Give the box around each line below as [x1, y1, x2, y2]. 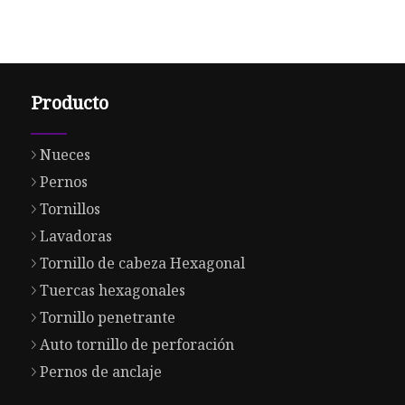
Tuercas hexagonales [39, 280, 185, 301]
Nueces [39, 145, 90, 165]
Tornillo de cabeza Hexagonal [39, 253, 245, 274]
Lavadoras [39, 226, 112, 247]
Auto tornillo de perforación [39, 334, 234, 355]
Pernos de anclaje [39, 362, 162, 382]
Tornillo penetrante [39, 307, 175, 328]
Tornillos [39, 199, 100, 220]
